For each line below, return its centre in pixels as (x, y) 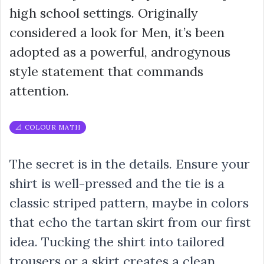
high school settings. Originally (104, 13)
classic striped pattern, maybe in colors (129, 203)
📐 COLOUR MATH (48, 128)
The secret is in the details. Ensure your (130, 164)
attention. (39, 91)
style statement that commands (106, 72)
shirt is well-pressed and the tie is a (117, 184)
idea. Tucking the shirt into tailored (117, 242)
